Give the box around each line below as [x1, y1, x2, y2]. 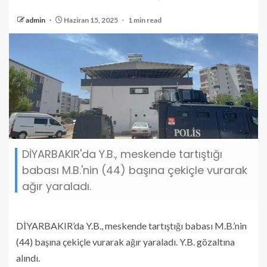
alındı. [16, 252, 40, 263]
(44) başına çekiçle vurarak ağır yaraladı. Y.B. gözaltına [16, 235, 235, 247]
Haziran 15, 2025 [63, 15, 119, 24]
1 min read [128, 15, 162, 24]
